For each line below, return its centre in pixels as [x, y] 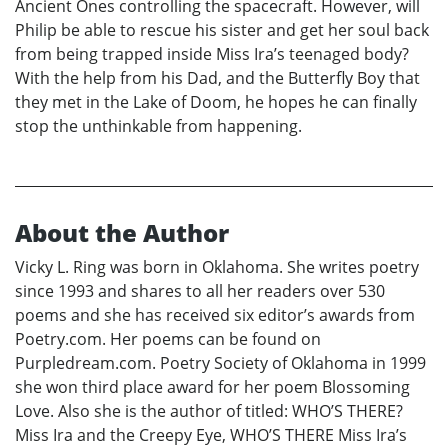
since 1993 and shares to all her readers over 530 [200, 291]
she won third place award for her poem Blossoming [212, 387]
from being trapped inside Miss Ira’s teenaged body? [212, 54]
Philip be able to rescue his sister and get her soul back [222, 30]
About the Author [122, 233]
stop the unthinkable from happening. [158, 126]
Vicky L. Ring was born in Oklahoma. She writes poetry [217, 267]
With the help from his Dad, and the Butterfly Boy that [217, 78]
